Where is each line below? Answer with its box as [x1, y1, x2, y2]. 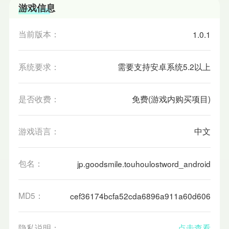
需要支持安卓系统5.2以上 [118, 60, 211, 72]
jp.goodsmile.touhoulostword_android [77, 158, 211, 170]
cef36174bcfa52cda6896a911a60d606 [70, 190, 211, 202]
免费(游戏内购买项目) [132, 93, 211, 104]
